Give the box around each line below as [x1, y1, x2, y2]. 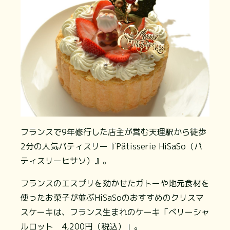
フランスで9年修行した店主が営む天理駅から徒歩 [21, 126, 206, 138]
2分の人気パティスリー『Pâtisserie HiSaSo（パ [21, 141, 202, 152]
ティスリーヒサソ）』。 [21, 155, 111, 167]
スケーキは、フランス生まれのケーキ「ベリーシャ [21, 206, 209, 218]
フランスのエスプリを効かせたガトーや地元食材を [21, 178, 209, 189]
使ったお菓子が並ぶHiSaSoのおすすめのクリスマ [21, 192, 204, 204]
